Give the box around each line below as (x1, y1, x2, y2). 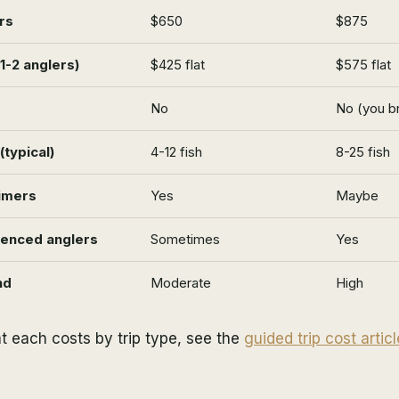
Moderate (151, 273, 211, 291)
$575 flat (336, 55, 391, 73)
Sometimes (151, 230, 220, 248)
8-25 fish (336, 142, 390, 160)
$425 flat (151, 55, 205, 73)
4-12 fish (151, 142, 202, 160)
